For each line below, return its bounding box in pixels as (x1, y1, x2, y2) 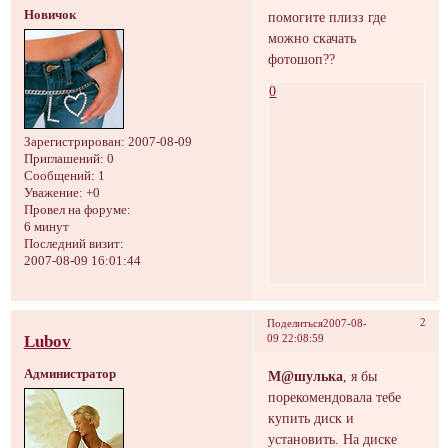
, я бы (343, 367, 378, 384)
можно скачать (268, 29, 357, 46)
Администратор (23, 367, 116, 382)
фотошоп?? (268, 50, 336, 67)
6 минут (23, 220, 69, 235)
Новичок (23, 8, 76, 23)
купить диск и (268, 409, 355, 426)
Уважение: (23, 186, 83, 201)
